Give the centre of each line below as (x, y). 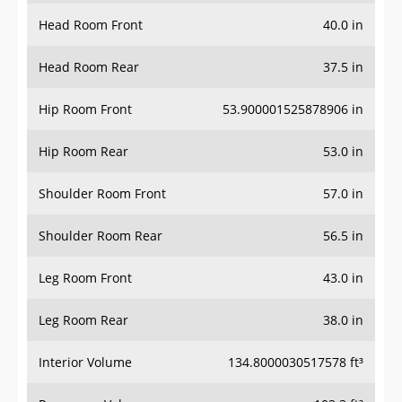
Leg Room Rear (83, 320)
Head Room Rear (89, 67)
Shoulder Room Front (102, 194)
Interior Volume (85, 363)
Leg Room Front (85, 278)
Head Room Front (91, 25)
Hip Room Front (85, 109)
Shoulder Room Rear (100, 236)
